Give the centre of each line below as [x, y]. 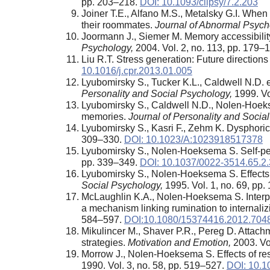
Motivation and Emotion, [179, 242]
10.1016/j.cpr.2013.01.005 [137, 71]
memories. [105, 116]
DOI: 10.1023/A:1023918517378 [193, 139]
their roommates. [118, 25]
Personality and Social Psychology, [157, 93]
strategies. [105, 242]
